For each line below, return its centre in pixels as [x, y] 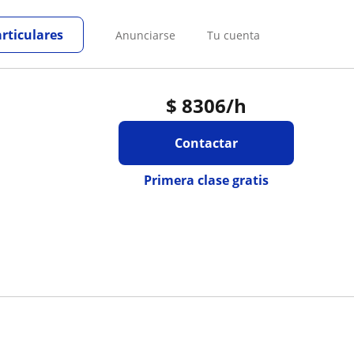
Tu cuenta [233, 35]
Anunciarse [145, 35]
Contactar [206, 143]
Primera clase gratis [206, 180]
